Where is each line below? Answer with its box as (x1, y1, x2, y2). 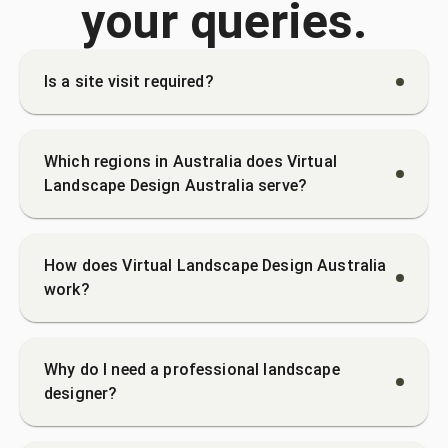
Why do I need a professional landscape (44, 359, 340, 379)
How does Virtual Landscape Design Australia (44, 255, 387, 275)
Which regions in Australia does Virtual (44, 151, 337, 171)
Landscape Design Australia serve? (44, 175, 307, 195)
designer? (44, 383, 118, 403)
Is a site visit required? (44, 71, 214, 91)
